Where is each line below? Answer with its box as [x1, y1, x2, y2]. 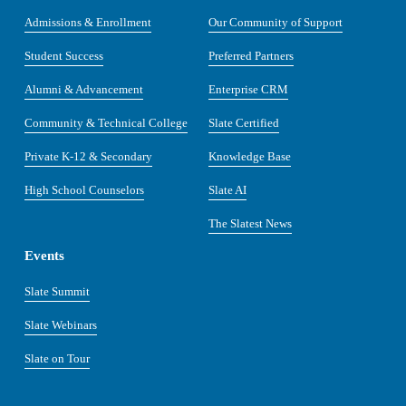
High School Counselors [24, 182, 144, 197]
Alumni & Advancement [24, 82, 143, 96]
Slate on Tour [24, 351, 90, 365]
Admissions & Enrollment [24, 14, 151, 29]
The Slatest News [208, 216, 292, 230]
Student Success [24, 48, 103, 63]
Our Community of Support [208, 14, 343, 29]
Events [24, 247, 64, 263]
